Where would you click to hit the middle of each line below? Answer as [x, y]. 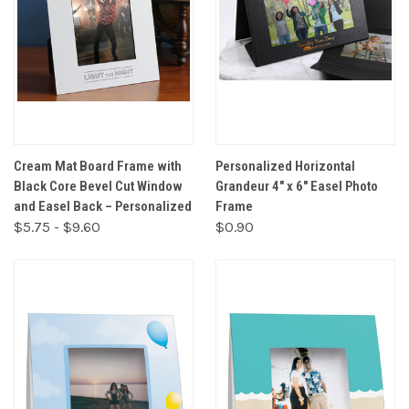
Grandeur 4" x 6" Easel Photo [297, 186]
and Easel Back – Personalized [103, 206]
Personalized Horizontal [285, 166]
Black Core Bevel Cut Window [98, 186]
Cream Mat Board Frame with [98, 166]
